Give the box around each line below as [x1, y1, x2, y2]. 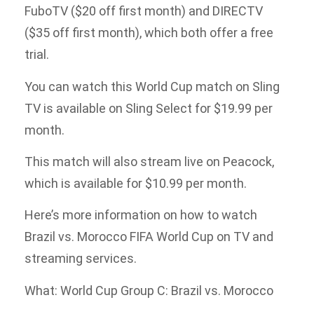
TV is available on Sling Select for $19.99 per [25, 100, 273, 116]
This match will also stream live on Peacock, [25, 153, 274, 169]
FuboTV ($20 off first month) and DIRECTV [25, 4, 263, 19]
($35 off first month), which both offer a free [25, 25, 273, 41]
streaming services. [25, 251, 137, 266]
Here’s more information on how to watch [25, 207, 257, 223]
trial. [25, 47, 49, 62]
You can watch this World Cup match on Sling [25, 78, 280, 94]
